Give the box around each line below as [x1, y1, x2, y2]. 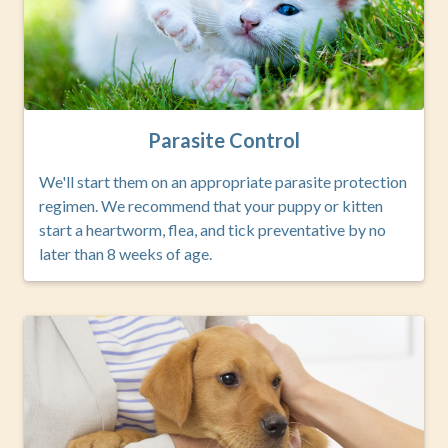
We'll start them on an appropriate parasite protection [39, 172, 407, 192]
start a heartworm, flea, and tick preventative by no [39, 220, 386, 240]
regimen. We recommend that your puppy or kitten [39, 196, 383, 216]
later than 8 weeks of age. [39, 244, 212, 264]
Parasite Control [148, 128, 300, 153]
